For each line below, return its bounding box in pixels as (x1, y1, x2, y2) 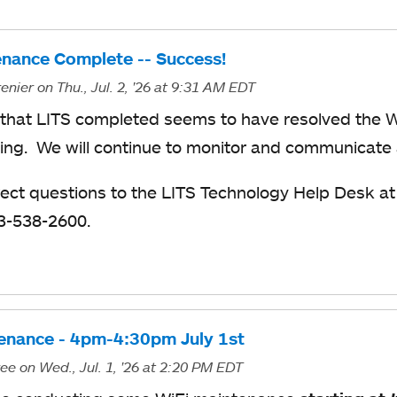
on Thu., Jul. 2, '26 (36, 77, 151, 96)
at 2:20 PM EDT (142, 358, 243, 377)
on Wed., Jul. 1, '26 (19, 358, 139, 377)
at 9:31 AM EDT (153, 77, 255, 96)
